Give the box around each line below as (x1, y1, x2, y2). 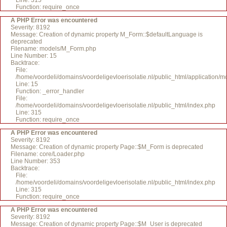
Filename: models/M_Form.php (11, 45, 96, 52)
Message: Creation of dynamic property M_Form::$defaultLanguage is (11, 31, 203, 38)
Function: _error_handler (16, 88, 84, 95)
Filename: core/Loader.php (11, 150, 85, 158)
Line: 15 (16, 81, 38, 88)
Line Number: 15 (11, 52, 57, 59)
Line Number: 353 (11, 158, 60, 165)
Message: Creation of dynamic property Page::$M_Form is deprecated (11, 143, 203, 150)
